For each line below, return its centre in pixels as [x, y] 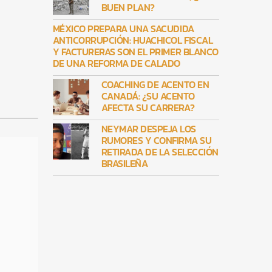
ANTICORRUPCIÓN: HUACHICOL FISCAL [133, 40]
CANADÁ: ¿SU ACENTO [148, 96]
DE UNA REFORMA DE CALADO [116, 63]
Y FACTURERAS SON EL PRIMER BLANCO [135, 52]
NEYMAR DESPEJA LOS [148, 129]
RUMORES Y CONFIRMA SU [156, 141]
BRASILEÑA [124, 164]
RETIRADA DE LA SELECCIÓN [160, 152]
